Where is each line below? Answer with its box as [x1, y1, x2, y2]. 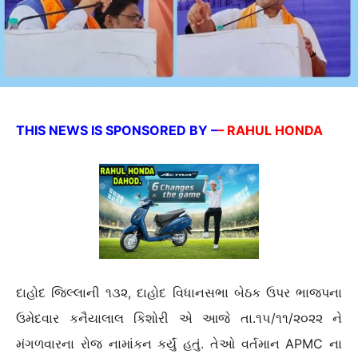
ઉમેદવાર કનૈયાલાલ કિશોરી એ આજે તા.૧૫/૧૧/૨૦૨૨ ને [16, 310, 342, 327]
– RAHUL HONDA [217, 121, 323, 138]
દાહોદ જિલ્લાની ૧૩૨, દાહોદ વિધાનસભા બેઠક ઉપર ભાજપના [16, 284, 342, 301]
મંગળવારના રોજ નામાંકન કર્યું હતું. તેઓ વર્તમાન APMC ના [16, 336, 342, 352]
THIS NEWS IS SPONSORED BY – [16, 121, 217, 138]
